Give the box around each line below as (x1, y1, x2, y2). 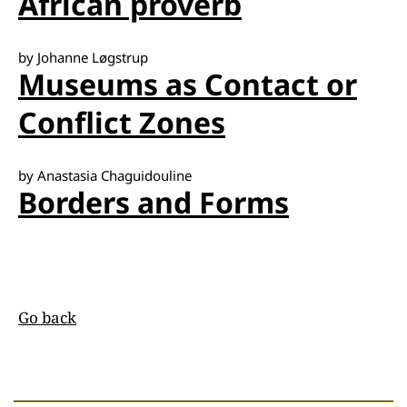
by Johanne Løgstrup (18, 48, 148, 66)
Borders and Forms (18, 183, 289, 222)
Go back (18, 307, 76, 328)
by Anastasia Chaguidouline (18, 166, 192, 184)
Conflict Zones (18, 103, 225, 142)
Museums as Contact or (18, 65, 357, 104)
